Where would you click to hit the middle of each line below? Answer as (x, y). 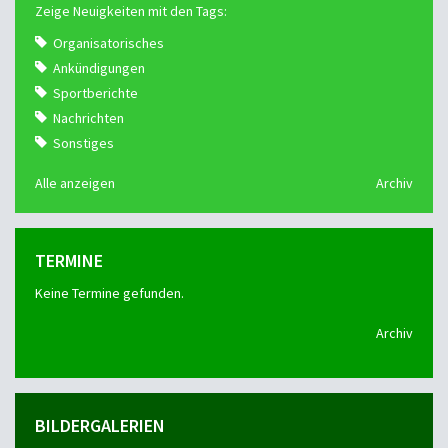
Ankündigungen (99, 68)
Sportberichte (95, 93)
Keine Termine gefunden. (109, 293)
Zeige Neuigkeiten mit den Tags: (131, 11)
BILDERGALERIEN (100, 426)
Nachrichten (88, 118)
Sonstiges (83, 143)
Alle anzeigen (75, 183)
